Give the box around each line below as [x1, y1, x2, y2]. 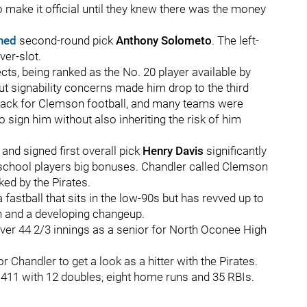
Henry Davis [143, 144, 204, 158]
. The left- [212, 34, 259, 47]
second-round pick [16, 34, 116, 47]
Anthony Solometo [116, 34, 212, 47]
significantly [204, 144, 267, 158]
